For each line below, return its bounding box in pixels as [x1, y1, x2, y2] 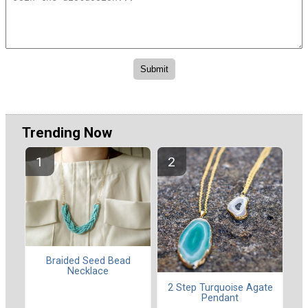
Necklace [67, 265, 109, 278]
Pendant [201, 291, 239, 304]
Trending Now [22, 124, 112, 141]
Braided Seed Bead [45, 255, 131, 267]
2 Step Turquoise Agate [167, 281, 273, 294]
